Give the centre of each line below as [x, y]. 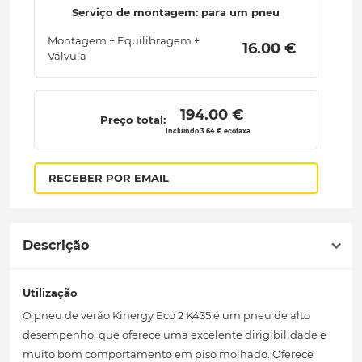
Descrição [56, 246]
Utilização [50, 293]
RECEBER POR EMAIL [108, 178]
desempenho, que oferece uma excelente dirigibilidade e [175, 335]
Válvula [67, 56]
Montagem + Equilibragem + [123, 41]
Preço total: [133, 120]
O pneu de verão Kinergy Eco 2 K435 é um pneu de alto [166, 316]
